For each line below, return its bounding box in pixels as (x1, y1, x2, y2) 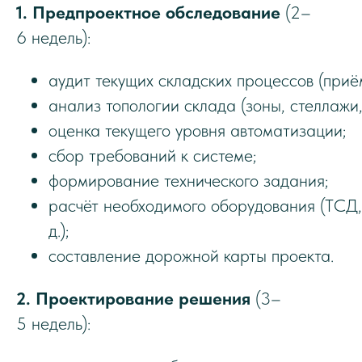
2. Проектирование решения (16, 288, 250, 309)
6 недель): (16, 27, 90, 48)
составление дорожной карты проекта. (48, 245, 334, 266)
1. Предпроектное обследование (16, 2, 280, 23)
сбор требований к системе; (48, 145, 256, 166)
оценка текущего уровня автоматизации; (48, 120, 346, 141)
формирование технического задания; (48, 170, 328, 191)
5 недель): (16, 313, 90, 334)
